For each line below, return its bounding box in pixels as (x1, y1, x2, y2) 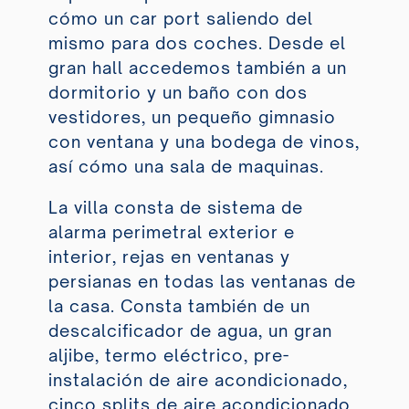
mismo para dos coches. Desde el (47, 33, 346, 54)
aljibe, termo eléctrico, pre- (47, 345, 289, 366)
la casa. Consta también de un (47, 296, 310, 317)
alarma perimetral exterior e (47, 222, 295, 243)
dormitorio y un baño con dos (47, 82, 308, 103)
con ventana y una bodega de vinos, (47, 131, 360, 152)
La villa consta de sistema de (47, 197, 303, 218)
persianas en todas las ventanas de (47, 271, 356, 292)
